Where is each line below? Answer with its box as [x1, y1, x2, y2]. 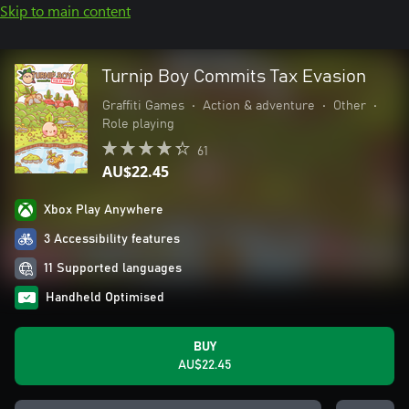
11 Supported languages [44, 262, 182, 275]
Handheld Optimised [46, 291, 164, 304]
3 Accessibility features [44, 233, 180, 246]
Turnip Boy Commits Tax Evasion [102, 68, 366, 86]
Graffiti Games [102, 100, 184, 112]
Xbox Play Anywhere [44, 204, 163, 216]
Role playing [102, 118, 174, 131]
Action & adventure [203, 100, 315, 112]
